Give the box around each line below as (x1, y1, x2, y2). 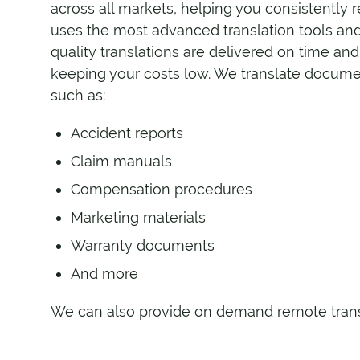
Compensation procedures (70, 181, 252, 198)
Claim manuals (70, 153, 172, 170)
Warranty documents (70, 237, 215, 255)
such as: (50, 86, 105, 104)
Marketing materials (70, 209, 206, 227)
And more (70, 265, 138, 283)
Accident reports (70, 125, 183, 142)
